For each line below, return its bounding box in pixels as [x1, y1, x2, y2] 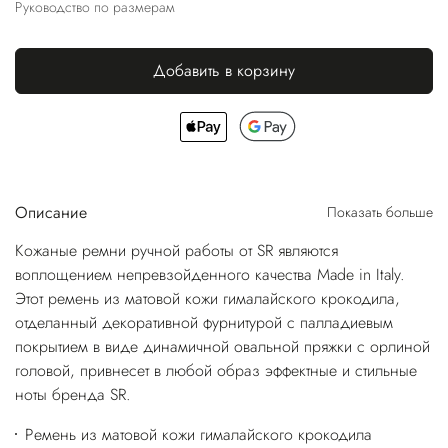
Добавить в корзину [153, 59, 295, 83]
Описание [15, 201, 87, 225]
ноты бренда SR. [15, 383, 131, 407]
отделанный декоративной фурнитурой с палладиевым [15, 311, 393, 335]
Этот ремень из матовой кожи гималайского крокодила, [15, 287, 400, 311]
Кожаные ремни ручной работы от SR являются [15, 239, 338, 263]
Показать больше [327, 202, 433, 223]
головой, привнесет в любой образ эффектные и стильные [15, 359, 417, 383]
